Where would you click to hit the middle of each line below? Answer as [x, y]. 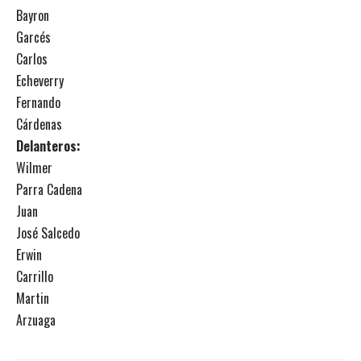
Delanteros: [48, 146]
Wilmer [34, 168]
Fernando [38, 102]
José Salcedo [48, 233]
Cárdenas [39, 124]
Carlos [32, 59]
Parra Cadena [49, 189]
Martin [33, 298]
